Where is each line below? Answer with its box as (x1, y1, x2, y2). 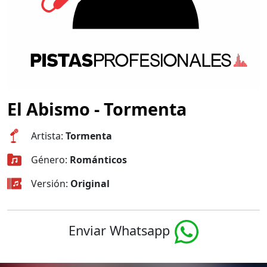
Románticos (70, 153, 127, 166)
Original (70, 177, 110, 190)
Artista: (31, 129, 66, 142)
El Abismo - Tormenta (7, 97, 187, 120)
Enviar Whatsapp (69, 221, 170, 239)
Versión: (31, 177, 70, 190)
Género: (31, 153, 70, 166)
